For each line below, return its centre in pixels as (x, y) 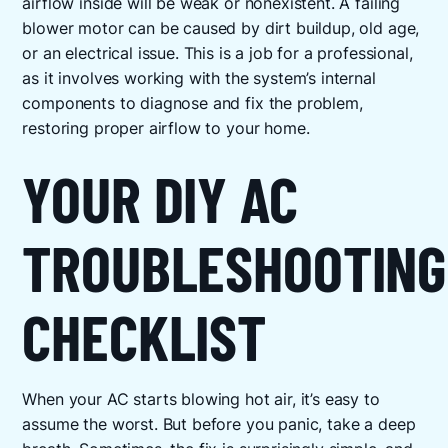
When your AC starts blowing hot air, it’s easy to (201, 399)
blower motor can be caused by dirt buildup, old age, (221, 28)
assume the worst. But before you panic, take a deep (219, 424)
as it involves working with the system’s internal (199, 78)
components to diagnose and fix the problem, (192, 103)
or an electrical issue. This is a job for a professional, (217, 53)
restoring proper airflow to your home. (166, 128)
